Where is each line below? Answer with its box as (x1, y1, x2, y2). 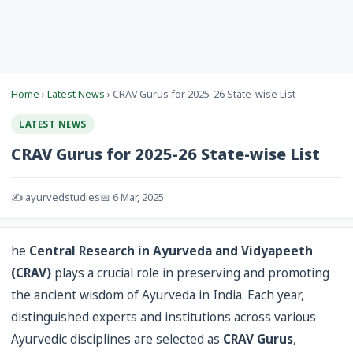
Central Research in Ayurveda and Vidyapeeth (29, 243, 313, 259)
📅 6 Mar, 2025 (100, 190, 164, 204)
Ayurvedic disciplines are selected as (11, 331, 223, 347)
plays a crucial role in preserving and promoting (51, 265, 329, 281)
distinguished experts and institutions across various (11, 309, 316, 325)
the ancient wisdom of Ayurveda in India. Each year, (11, 287, 304, 303)
